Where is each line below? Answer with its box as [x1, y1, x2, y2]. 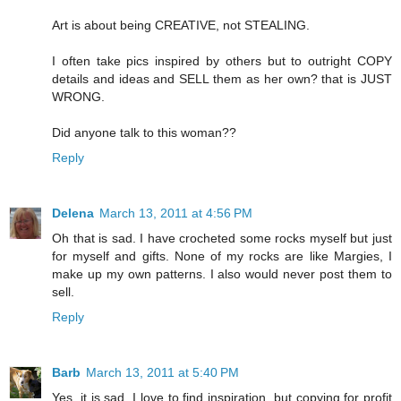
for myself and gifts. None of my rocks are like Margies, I [52, 249, 392, 264]
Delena [52, 206, 94, 221]
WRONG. [52, 90, 105, 105]
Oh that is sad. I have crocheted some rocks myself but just [52, 231, 392, 246]
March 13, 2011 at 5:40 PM [86, 365, 239, 380]
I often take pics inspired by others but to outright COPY [52, 54, 392, 69]
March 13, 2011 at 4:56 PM [99, 206, 252, 221]
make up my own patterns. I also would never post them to [52, 267, 392, 282]
